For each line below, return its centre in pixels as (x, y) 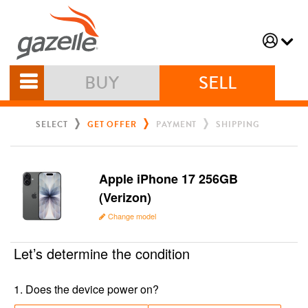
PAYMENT (177, 125)
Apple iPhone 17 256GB (169, 179)
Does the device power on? (92, 289)
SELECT (52, 125)
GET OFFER (112, 125)
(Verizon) (125, 198)
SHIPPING (238, 125)
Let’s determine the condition (102, 254)
